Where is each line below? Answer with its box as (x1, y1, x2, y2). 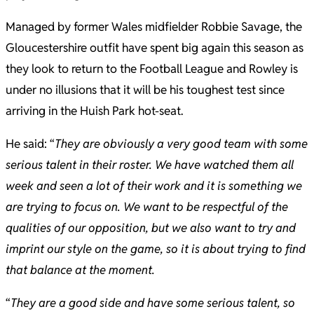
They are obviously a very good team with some (55, 136, 308, 152)
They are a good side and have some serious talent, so (11, 295, 295, 311)
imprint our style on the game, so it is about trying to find (6, 241, 306, 257)
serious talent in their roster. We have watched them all (6, 157, 294, 173)
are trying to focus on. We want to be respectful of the (6, 199, 288, 215)
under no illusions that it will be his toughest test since (6, 82, 285, 98)
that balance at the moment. (6, 262, 155, 278)
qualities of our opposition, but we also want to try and (6, 220, 296, 236)
